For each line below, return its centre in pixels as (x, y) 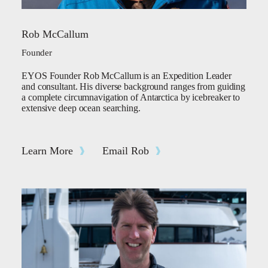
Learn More (47, 151)
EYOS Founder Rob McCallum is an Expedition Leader (127, 76)
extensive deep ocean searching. (81, 108)
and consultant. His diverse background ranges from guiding (134, 86)
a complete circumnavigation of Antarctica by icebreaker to (131, 97)
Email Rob (126, 151)
